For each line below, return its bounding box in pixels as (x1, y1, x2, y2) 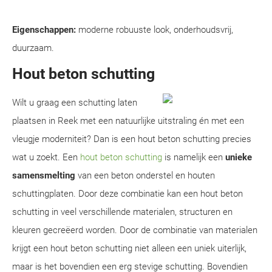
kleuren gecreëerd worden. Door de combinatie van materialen (12, 225, 257, 236)
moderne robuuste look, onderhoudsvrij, (76, 24, 233, 35)
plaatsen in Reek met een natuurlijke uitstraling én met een (12, 115, 244, 126)
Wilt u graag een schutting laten (12, 97, 137, 108)
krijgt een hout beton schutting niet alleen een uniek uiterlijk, (12, 243, 246, 254)
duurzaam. (12, 42, 54, 53)
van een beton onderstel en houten (75, 170, 215, 181)
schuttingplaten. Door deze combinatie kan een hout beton (12, 188, 243, 199)
